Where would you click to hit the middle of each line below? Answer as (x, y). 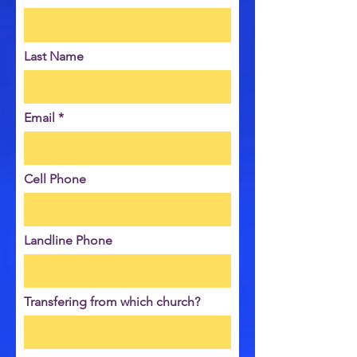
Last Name (54, 56)
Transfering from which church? (112, 302)
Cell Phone (55, 179)
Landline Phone (68, 240)
